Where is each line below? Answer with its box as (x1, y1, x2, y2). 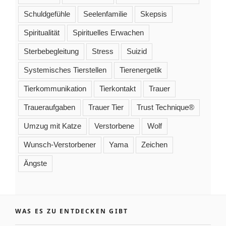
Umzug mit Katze (24, 121, 81, 130)
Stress (92, 46, 114, 55)
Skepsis (140, 9, 167, 18)
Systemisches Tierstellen (24, 65, 106, 74)
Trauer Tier (88, 102, 124, 111)
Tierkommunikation (24, 84, 86, 93)
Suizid (127, 46, 147, 55)
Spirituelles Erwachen (73, 28, 144, 37)
